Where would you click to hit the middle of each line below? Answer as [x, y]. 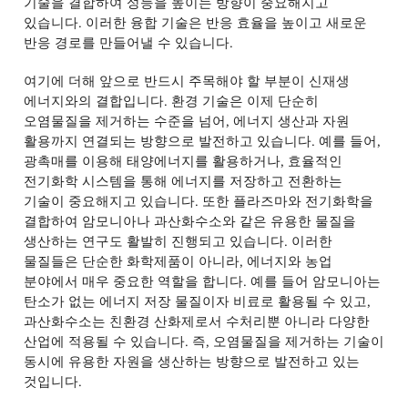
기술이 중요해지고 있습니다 [110, 201]
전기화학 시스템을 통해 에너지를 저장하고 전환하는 [184, 181]
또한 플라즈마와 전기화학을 [288, 201]
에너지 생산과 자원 [292, 121]
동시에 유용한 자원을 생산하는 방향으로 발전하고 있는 [191, 362]
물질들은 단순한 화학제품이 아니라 [131, 261]
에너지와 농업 [289, 261]
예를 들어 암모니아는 [315, 281]
